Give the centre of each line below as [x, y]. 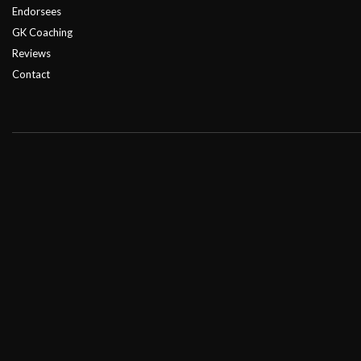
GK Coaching [42, 32]
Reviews [31, 53]
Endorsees [37, 11]
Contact [31, 74]
